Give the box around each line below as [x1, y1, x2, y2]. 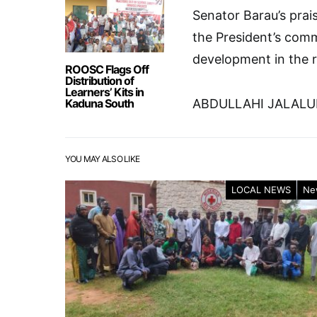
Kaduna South [65, 96, 134, 110]
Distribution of [65, 74, 134, 88]
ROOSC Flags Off [65, 62, 149, 76]
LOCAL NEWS [231, 184, 291, 195]
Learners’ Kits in [65, 85, 144, 99]
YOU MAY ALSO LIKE [65, 154, 140, 164]
